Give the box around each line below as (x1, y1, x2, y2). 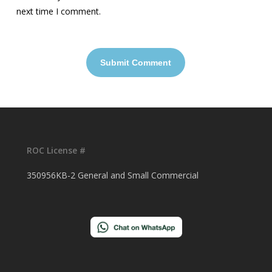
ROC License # (27, 144, 86, 156)
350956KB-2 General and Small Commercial (27, 169, 199, 181)
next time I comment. (16, 5, 101, 17)
